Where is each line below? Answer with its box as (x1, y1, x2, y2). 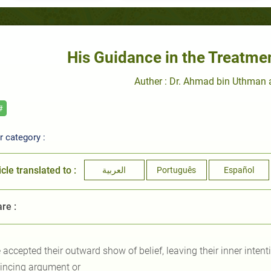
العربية (102, 165, 126, 175)
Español (223, 165, 254, 175)
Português (157, 165, 196, 175)
